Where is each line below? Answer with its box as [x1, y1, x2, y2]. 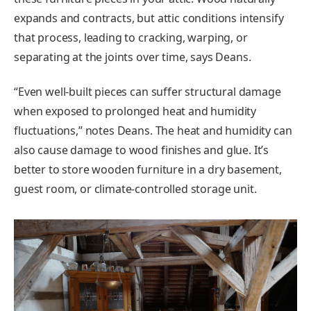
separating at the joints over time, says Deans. [14, 49, 254, 65]
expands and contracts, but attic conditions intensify [14, 10, 284, 26]
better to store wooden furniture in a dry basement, [14, 161, 282, 177]
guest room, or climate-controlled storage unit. [14, 180, 257, 196]
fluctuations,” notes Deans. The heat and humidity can [14, 122, 292, 138]
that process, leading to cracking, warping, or [14, 30, 248, 46]
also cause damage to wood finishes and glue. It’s [14, 142, 269, 158]
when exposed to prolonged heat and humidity [14, 103, 257, 119]
